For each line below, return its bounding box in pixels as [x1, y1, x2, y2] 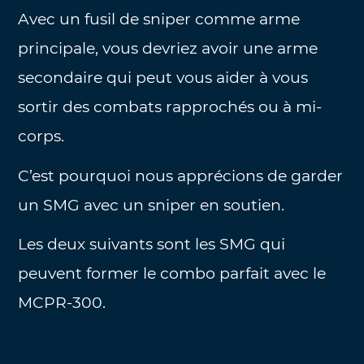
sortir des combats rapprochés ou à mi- [18, 97, 323, 117]
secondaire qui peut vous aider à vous [18, 68, 309, 88]
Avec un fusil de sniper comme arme [18, 10, 301, 29]
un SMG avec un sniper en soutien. [18, 195, 285, 214]
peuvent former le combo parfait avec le [18, 264, 327, 284]
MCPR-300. [18, 293, 106, 313]
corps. [18, 127, 65, 146]
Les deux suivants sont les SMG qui [18, 235, 286, 254]
